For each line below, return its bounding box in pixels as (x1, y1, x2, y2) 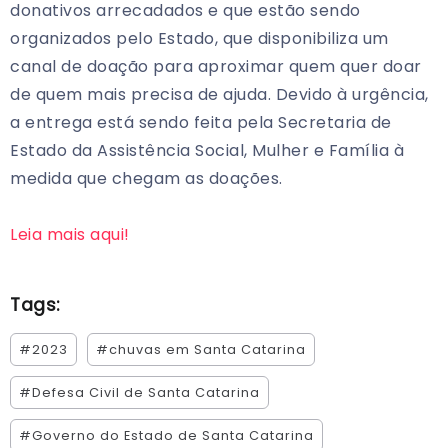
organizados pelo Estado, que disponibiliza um (10, 27, 389, 51)
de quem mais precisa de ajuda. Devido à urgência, (10, 83, 429, 107)
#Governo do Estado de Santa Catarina (19, 427, 314, 445)
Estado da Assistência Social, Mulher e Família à (10, 139, 404, 163)
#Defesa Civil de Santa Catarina (19, 384, 260, 402)
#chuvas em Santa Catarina (96, 341, 306, 359)
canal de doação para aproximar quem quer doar (10, 55, 422, 79)
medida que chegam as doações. (10, 167, 283, 191)
